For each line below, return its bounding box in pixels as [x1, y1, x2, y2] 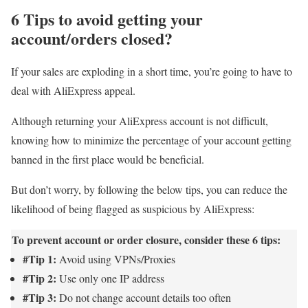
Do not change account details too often [56, 289, 231, 305]
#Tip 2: [23, 269, 56, 286]
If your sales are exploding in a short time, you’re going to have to [11, 63, 292, 78]
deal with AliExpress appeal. [11, 82, 135, 98]
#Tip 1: [23, 250, 56, 267]
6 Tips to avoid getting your [11, 6, 203, 31]
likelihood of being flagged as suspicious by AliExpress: [11, 201, 254, 216]
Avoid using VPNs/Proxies [56, 251, 175, 266]
